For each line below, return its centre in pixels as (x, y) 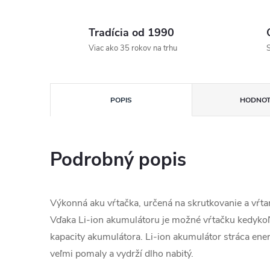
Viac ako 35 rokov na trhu (133, 48)
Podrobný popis (118, 160)
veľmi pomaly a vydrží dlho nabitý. (122, 254)
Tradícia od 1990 (131, 33)
